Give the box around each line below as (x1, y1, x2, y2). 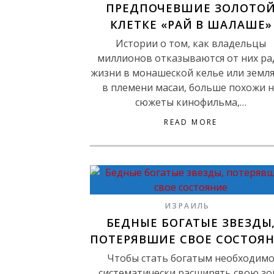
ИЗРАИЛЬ (165, 201, 210, 211)
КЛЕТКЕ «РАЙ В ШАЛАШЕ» (109, 17, 272, 32)
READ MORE (164, 117, 218, 127)
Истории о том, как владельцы (116, 37, 266, 50)
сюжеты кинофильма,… (135, 95, 246, 109)
